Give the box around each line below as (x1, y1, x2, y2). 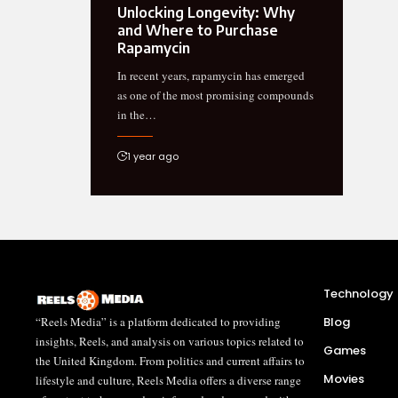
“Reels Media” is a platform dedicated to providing (36, 314, 281, 330)
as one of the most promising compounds (117, 87, 314, 104)
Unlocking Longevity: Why (117, 4, 295, 22)
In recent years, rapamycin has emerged (117, 68, 305, 84)
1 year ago (127, 149, 179, 164)
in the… (117, 107, 156, 123)
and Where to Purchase (117, 21, 278, 40)
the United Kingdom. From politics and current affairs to (36, 353, 305, 370)
